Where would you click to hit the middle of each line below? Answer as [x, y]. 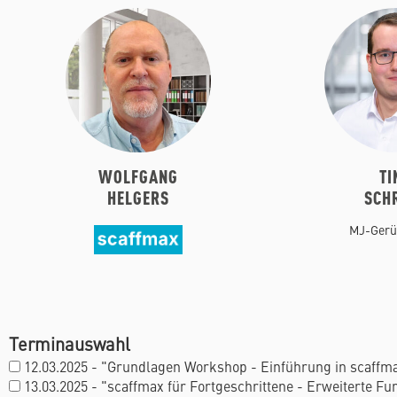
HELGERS [138, 198]
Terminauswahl [70, 344]
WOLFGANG [138, 176]
